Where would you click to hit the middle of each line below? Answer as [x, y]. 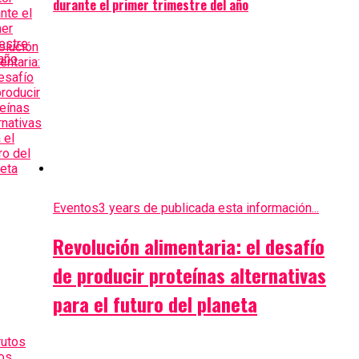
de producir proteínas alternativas [189, 274]
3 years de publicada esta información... [208, 208]
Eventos [75, 208]
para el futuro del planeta [155, 303]
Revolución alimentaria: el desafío [188, 246]
